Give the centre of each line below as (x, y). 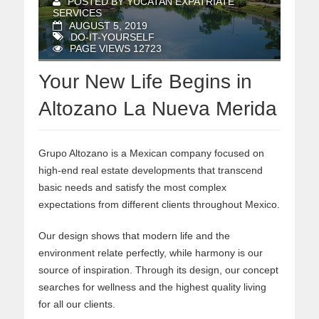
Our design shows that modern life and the (134, 236)
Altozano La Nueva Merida (158, 109)
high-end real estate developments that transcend (151, 171)
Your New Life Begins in (145, 82)
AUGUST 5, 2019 (108, 26)
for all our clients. (77, 304)
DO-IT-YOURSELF (113, 37)
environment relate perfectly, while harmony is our (151, 253)
